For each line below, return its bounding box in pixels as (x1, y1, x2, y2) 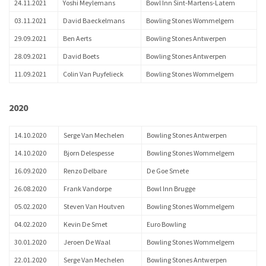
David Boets (63, 52, 99, 61)
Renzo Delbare (64, 166, 107, 175)
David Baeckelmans (63, 16, 125, 25)
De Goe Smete (147, 166, 189, 175)
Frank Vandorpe (64, 184, 112, 193)
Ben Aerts (63, 34, 91, 43)
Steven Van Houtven (64, 202, 125, 211)
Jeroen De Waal (64, 237, 110, 246)
